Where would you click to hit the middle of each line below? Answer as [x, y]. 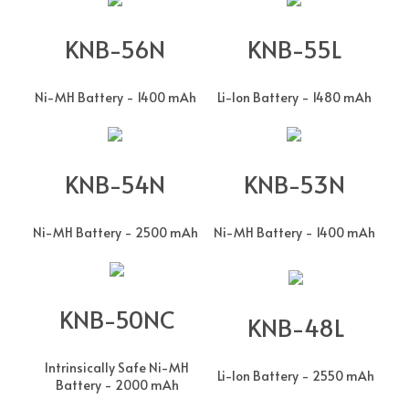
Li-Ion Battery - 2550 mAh [296, 375]
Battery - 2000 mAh [117, 384]
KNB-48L [296, 326]
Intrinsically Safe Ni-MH [117, 367]
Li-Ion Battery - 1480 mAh [294, 97]
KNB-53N [294, 183]
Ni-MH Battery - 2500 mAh [115, 232]
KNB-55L [294, 48]
